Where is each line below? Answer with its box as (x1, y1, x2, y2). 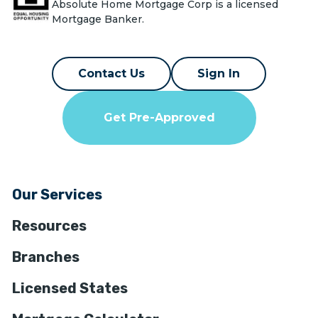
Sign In (197, 66, 240, 80)
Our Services (12, 185, 102, 203)
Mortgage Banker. (52, 13, 145, 26)
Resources (12, 216, 87, 234)
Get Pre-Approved (103, 110, 215, 124)
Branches (12, 248, 79, 265)
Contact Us (78, 66, 145, 80)
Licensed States (12, 279, 128, 297)
